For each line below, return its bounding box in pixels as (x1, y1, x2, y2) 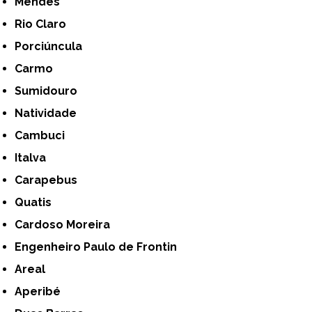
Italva (17, 150, 47, 164)
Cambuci (22, 128, 65, 142)
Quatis (24, 195, 52, 209)
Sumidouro (22, 84, 78, 97)
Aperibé (22, 284, 61, 298)
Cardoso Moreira (22, 217, 111, 231)
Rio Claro (22, 17, 67, 31)
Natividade (23, 106, 77, 120)
